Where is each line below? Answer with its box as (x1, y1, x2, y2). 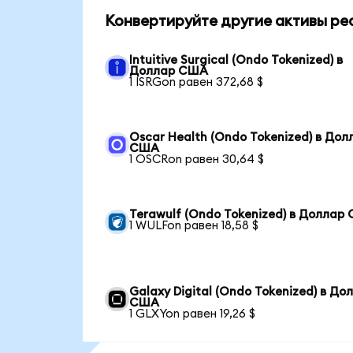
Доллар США (129, 65, 209, 77)
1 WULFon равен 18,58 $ (129, 219, 259, 232)
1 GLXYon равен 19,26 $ (129, 307, 256, 320)
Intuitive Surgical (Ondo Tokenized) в (129, 54, 344, 66)
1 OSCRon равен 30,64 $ (129, 153, 265, 165)
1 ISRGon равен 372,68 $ (129, 76, 264, 88)
